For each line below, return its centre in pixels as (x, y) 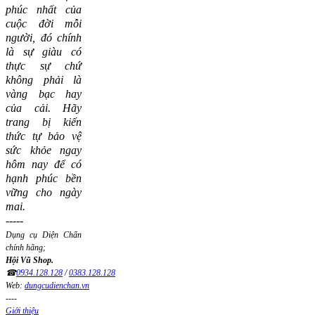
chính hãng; (26, 248)
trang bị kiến (44, 122)
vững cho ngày (44, 193)
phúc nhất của (44, 10)
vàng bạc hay (44, 94)
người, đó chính (44, 38)
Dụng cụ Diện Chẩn (44, 235)
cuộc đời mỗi (44, 24)
